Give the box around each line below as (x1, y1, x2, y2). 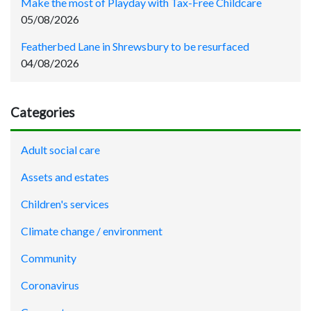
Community (21, 251, 76, 264)
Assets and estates (21, 169, 109, 183)
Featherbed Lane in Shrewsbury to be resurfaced (21, 39, 249, 53)
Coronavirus (21, 278, 79, 292)
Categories (10, 104, 75, 120)
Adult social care (21, 142, 100, 156)
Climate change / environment (21, 224, 162, 237)
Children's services (21, 196, 109, 210)
